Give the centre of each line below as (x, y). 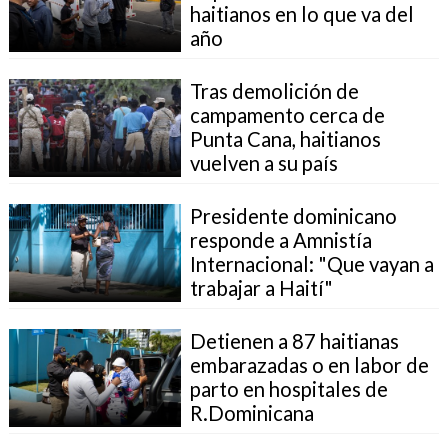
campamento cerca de (287, 114)
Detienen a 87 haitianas (294, 340)
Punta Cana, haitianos (285, 138)
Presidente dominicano (293, 215)
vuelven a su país (263, 162)
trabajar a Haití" (261, 287)
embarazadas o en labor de (309, 364)
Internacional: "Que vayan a (311, 263)
